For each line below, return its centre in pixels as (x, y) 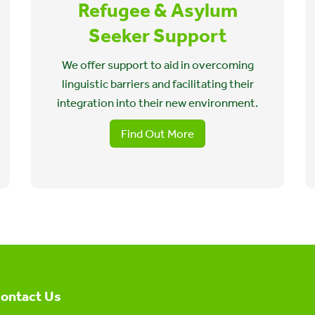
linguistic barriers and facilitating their (157, 84)
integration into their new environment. (157, 103)
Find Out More (157, 134)
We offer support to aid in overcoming (157, 65)
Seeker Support (157, 36)
